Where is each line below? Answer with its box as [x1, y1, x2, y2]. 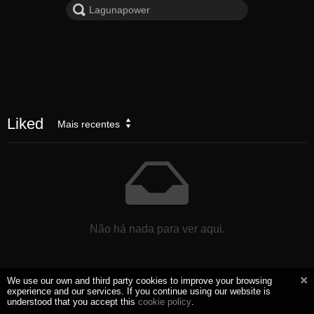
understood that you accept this [7, 296, 138, 307]
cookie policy [138, 296, 191, 307]
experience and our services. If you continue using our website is [7, 286, 271, 296]
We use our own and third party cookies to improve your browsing [7, 275, 272, 286]
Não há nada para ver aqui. [89, 222, 225, 235]
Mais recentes [57, 118, 120, 130]
